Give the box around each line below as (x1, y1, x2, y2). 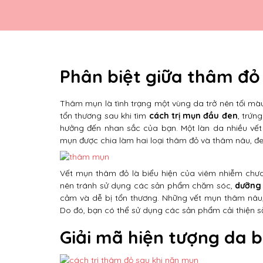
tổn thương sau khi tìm (60, 110, 149, 121)
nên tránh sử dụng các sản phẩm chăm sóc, (60, 180, 235, 191)
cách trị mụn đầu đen (149, 110, 238, 121)
